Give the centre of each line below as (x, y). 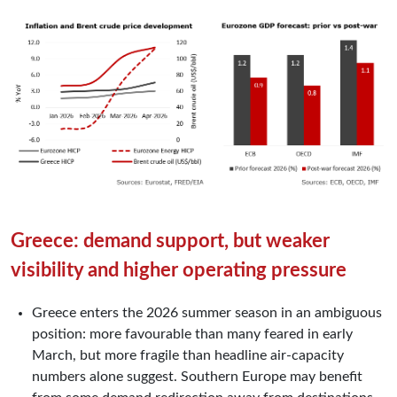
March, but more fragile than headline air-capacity (188, 356)
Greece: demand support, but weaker (170, 241)
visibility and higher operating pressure (179, 271)
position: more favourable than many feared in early (192, 335)
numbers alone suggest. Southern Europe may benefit (197, 377)
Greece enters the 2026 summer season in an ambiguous (207, 313)
